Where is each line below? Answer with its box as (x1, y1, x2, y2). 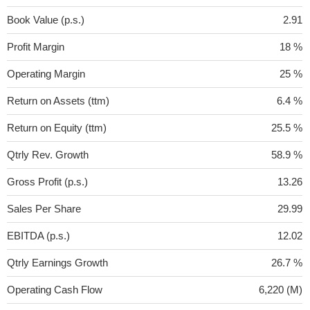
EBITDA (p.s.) (7, 230, 70, 241)
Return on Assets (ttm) (7, 95, 109, 107)
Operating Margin (7, 68, 85, 80)
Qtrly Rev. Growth (7, 149, 89, 161)
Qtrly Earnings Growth (7, 257, 108, 268)
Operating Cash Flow (7, 284, 102, 295)
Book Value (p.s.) (7, 14, 84, 26)
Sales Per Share (7, 203, 81, 215)
